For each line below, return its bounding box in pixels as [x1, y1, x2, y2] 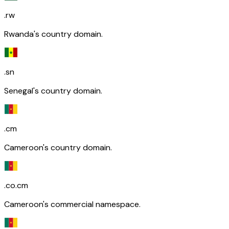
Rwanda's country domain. [4, 28, 103, 39]
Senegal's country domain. [4, 85, 102, 96]
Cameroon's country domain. [4, 142, 112, 153]
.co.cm [4, 179, 28, 191]
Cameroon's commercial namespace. [4, 198, 141, 210]
